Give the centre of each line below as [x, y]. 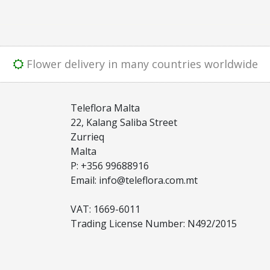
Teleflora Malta [105, 108]
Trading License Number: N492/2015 [153, 224]
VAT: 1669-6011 [105, 209]
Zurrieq [87, 137]
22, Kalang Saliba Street [124, 122]
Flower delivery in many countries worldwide [142, 64]
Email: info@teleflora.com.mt [134, 180]
